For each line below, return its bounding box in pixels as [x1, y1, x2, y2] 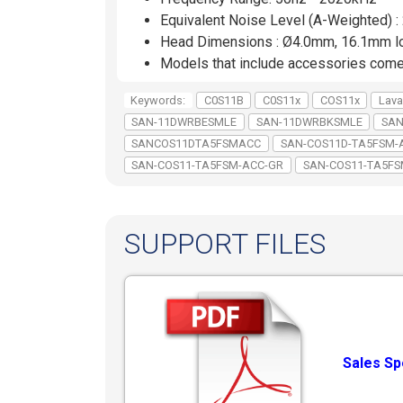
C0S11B [203, 93, 244, 107]
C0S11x [263, 93, 301, 107]
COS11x [319, 93, 360, 107]
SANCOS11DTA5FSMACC [131, 136, 262, 150]
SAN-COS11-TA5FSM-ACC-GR [131, 157, 284, 172]
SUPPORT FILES [123, 227, 326, 262]
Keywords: [130, 93, 186, 107]
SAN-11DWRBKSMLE [255, 114, 363, 129]
